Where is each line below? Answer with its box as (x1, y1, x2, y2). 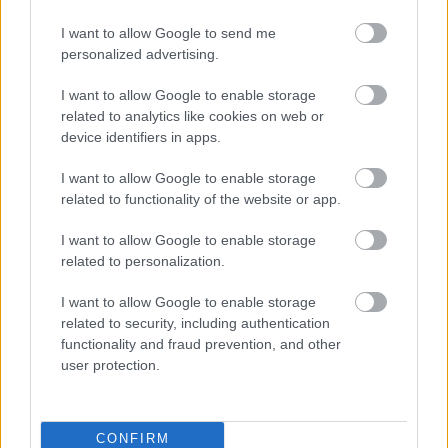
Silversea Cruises (186, 102, 383, 139)
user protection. (61, 356, 160, 373)
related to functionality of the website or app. (61, 190, 341, 207)
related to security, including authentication (61, 314, 330, 331)
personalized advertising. (61, 45, 219, 62)
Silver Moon (20, 102, 172, 139)
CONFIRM (95, 431, 170, 446)
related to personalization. (61, 252, 225, 269)
